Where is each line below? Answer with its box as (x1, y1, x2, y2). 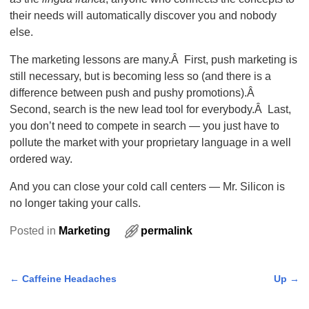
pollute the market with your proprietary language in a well (9, 136, 291, 148)
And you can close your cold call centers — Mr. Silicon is (9, 180, 285, 192)
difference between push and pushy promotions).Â (9, 86, 257, 99)
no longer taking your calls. (9, 197, 141, 209)
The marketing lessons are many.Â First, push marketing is (9, 53, 297, 66)
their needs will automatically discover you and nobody (9, 9, 277, 21)
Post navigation (9, 281, 95, 296)
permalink (140, 224, 192, 237)
